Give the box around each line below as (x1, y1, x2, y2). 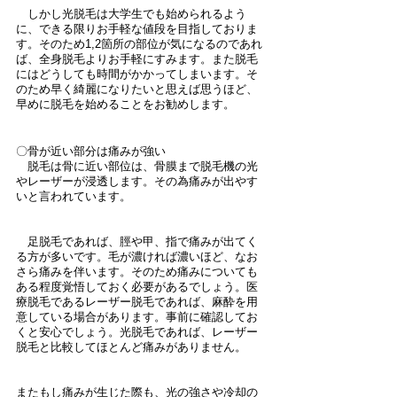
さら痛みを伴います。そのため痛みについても (16, 265, 258, 278)
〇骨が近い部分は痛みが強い (16, 144, 166, 158)
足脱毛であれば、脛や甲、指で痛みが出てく (16, 235, 258, 248)
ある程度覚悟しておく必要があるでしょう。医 (16, 280, 258, 293)
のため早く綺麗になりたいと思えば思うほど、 (16, 82, 258, 96)
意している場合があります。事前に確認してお (16, 310, 258, 323)
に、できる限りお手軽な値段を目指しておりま (16, 22, 258, 35)
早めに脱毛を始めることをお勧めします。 (16, 97, 235, 111)
